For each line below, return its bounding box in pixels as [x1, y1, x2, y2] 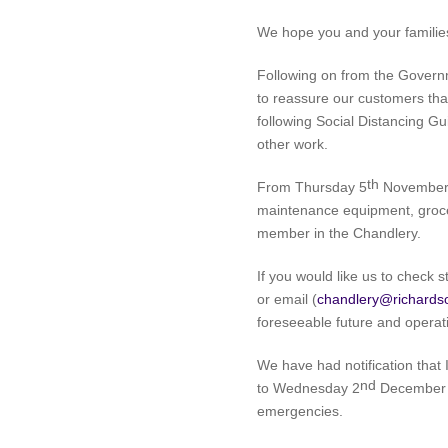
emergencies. [257, 403, 343, 419]
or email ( [257, 291, 317, 307]
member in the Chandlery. [257, 225, 421, 241]
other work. [257, 136, 328, 152]
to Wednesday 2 [257, 380, 360, 396]
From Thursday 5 [257, 179, 367, 195]
